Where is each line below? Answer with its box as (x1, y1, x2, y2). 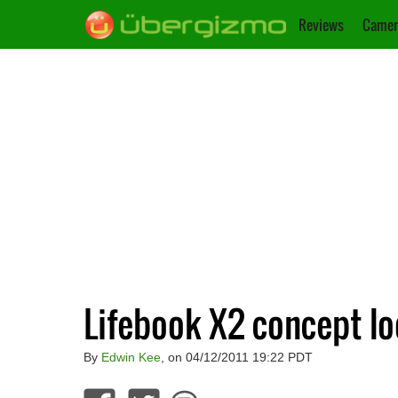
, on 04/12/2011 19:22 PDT (160, 349, 313, 364)
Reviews (298, 14, 344, 36)
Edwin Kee (100, 349, 161, 364)
